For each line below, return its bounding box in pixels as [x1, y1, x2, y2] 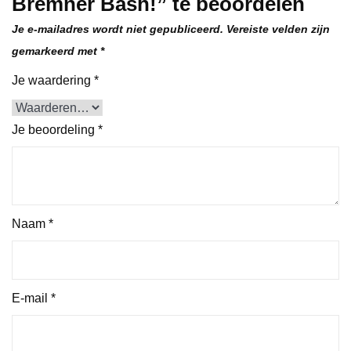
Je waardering [12, 73, 94, 87]
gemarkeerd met [12, 44, 100, 57]
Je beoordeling [12, 122, 98, 136]
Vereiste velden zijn [226, 22, 330, 35]
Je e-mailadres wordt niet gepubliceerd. [12, 22, 223, 35]
